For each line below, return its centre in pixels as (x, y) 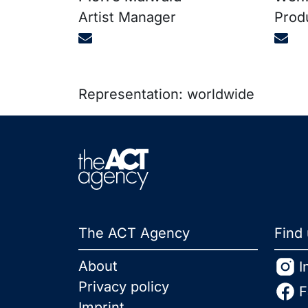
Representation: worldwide (166, 94)
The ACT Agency (134, 233)
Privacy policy (124, 286)
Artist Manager (127, 17)
